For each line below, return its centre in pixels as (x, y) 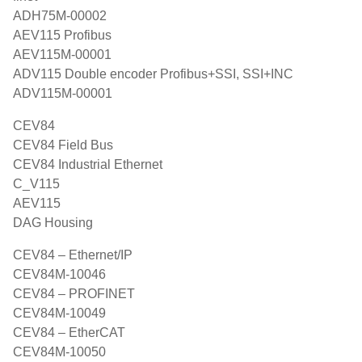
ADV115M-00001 (63, 93)
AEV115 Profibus (62, 35)
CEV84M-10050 (59, 352)
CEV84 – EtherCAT (69, 333)
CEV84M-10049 (59, 313)
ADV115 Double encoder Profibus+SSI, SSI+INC (153, 74)
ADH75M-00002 (60, 16)
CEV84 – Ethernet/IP (73, 255)
